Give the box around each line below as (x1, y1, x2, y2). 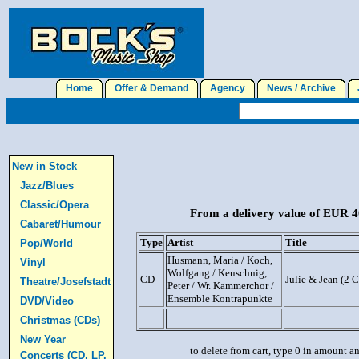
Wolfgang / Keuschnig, (167, 267, 267, 280)
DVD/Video (20, 295, 74, 307)
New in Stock (12, 160, 77, 172)
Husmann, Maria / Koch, (167, 254, 272, 267)
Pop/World (20, 237, 73, 249)
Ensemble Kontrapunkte (167, 292, 272, 305)
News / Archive (262, 83, 341, 94)
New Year (20, 333, 66, 345)
